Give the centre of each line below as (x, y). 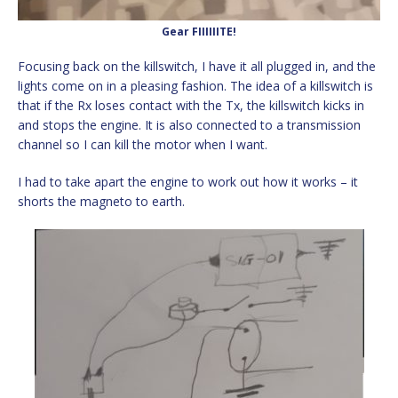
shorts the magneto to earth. (101, 201)
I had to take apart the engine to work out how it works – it (188, 181)
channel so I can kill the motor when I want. (143, 144)
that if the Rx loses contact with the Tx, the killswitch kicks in (191, 105)
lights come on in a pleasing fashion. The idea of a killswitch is (195, 85)
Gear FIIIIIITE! (199, 31)
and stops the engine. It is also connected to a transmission (189, 124)
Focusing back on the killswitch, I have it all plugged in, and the (197, 66)
